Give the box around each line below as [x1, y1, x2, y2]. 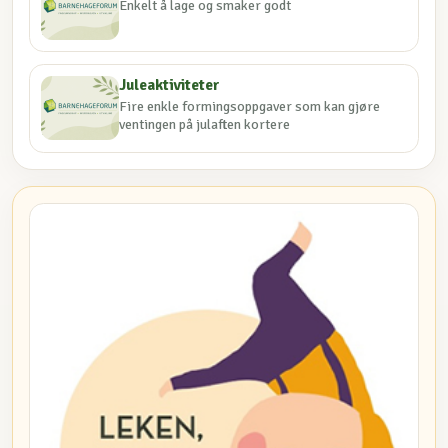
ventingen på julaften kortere [119, 115, 291, 133]
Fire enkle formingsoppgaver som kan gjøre [119, 97, 381, 115]
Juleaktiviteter [119, 75, 221, 96]
